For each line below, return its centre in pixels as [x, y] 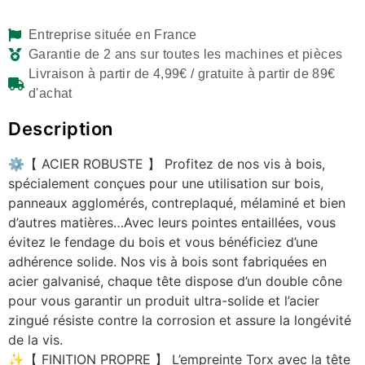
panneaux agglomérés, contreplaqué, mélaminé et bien [177, 203]
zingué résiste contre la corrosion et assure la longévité [180, 321]
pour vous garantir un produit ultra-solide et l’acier [164, 301]
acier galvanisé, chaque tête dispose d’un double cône [175, 281]
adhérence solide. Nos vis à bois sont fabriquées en [167, 262]
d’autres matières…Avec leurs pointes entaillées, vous [172, 223]
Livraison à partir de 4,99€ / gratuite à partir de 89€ [182, 74]
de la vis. [35, 340]
